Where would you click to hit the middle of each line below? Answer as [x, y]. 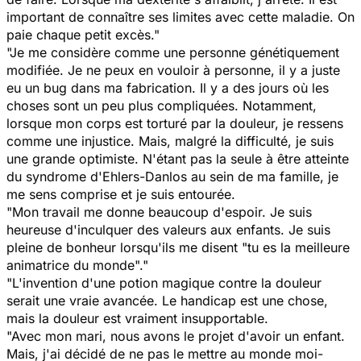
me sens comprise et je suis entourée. [121, 194]
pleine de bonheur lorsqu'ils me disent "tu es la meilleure [178, 247]
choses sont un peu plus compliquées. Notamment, [162, 105]
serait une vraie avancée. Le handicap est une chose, [167, 300]
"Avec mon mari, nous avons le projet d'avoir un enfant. [176, 336]
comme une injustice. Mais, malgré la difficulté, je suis [170, 141]
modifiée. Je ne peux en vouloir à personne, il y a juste [173, 70]
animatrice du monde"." [77, 265]
